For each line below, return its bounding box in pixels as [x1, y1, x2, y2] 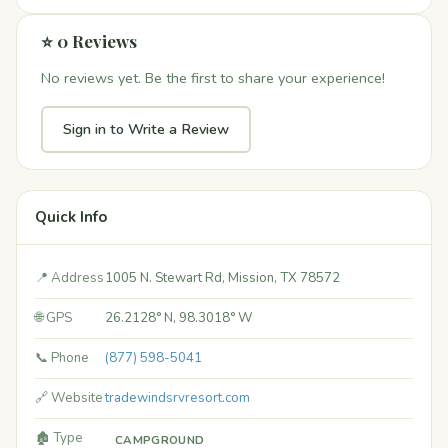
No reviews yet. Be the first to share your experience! [41, 68, 385, 89]
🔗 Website [35, 389, 103, 408]
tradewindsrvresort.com [105, 389, 250, 408]
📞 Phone [35, 349, 89, 368]
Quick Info [35, 207, 107, 228]
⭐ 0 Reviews [41, 30, 137, 53]
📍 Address [35, 269, 104, 288]
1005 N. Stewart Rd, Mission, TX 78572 [105, 269, 340, 288]
